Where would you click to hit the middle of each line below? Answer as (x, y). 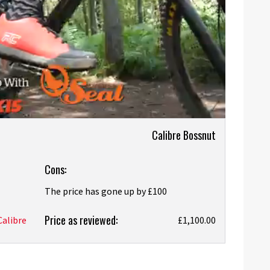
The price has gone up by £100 (106, 191)
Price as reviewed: (81, 220)
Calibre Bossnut (184, 135)
